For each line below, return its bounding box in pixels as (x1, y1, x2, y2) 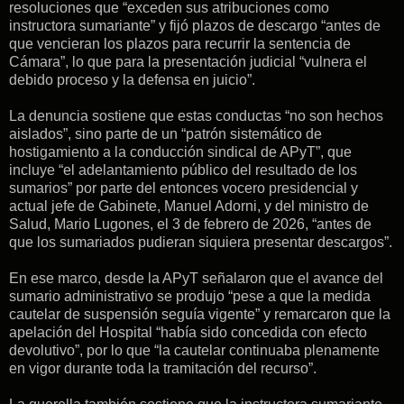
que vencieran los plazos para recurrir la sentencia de (9, 35, 351, 51)
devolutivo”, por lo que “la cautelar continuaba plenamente (9, 342, 380, 358)
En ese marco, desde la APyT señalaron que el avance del (9, 270, 383, 286)
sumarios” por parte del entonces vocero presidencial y (9, 179, 358, 196)
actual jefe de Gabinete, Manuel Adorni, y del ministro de (9, 197, 369, 214)
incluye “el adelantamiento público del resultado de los (9, 161, 357, 178)
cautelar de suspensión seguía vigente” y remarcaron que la (9, 306, 390, 322)
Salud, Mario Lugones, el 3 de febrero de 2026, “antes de (9, 216, 372, 232)
